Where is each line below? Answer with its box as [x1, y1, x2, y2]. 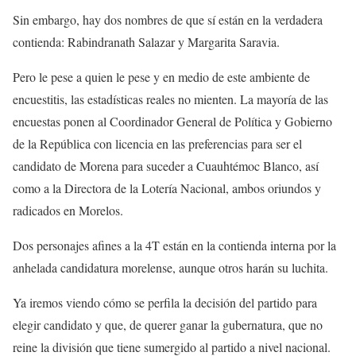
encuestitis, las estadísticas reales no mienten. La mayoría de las [13, 90, 328, 107]
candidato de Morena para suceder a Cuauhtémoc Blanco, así [13, 157, 319, 174]
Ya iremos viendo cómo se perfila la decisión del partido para [13, 293, 317, 311]
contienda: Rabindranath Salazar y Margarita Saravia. [13, 33, 280, 50]
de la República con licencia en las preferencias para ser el [13, 134, 302, 152]
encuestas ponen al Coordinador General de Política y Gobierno [13, 112, 332, 130]
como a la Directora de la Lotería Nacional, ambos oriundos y [13, 179, 321, 196]
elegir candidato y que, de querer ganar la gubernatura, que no [13, 315, 323, 333]
